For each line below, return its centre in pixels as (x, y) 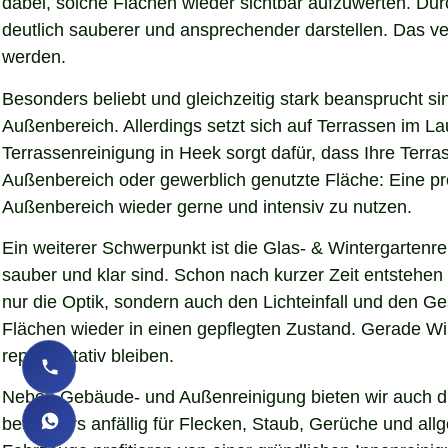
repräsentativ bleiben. (88, 355)
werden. (34, 57)
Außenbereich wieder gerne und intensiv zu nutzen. (207, 206)
